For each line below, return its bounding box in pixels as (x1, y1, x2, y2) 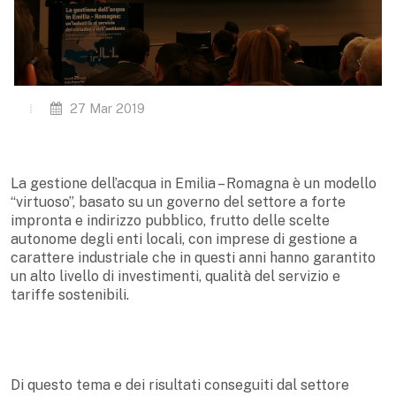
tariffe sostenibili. (11, 286, 129, 303)
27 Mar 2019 (66, 100, 145, 116)
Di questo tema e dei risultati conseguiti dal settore (11, 376, 349, 393)
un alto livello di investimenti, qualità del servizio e (11, 267, 340, 285)
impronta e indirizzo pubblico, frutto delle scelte (11, 211, 330, 229)
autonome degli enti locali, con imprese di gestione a (11, 230, 357, 247)
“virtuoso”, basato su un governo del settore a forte (11, 193, 346, 210)
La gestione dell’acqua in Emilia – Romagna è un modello (11, 174, 377, 192)
